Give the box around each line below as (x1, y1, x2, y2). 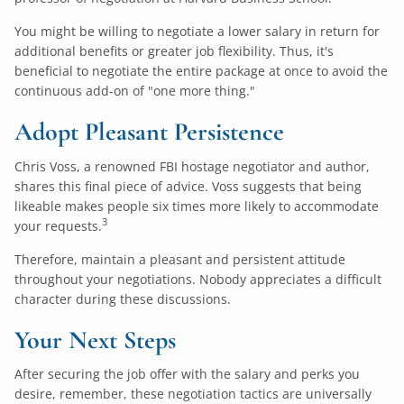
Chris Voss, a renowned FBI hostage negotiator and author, (14, 157, 371, 175)
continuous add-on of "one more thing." (14, 82, 256, 100)
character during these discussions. (14, 289, 232, 308)
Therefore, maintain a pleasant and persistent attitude (14, 250, 346, 268)
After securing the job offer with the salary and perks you (14, 365, 361, 383)
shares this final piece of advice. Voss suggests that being (14, 177, 363, 195)
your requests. (14, 216, 103, 234)
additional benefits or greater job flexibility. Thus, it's (14, 42, 335, 60)
